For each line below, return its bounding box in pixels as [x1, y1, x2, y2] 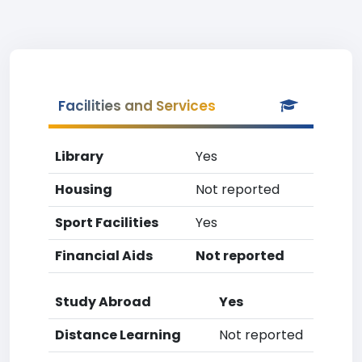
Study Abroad [55, 293, 151, 311]
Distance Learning [55, 326, 181, 344]
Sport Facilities [55, 213, 158, 232]
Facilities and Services [58, 96, 216, 116]
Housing [55, 180, 112, 199]
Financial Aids [55, 246, 153, 265]
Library [55, 147, 103, 166]
